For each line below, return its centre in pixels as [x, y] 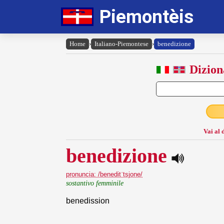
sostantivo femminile [95, 183]
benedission [88, 200]
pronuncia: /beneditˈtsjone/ [104, 174]
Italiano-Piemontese [121, 44]
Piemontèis [146, 17]
